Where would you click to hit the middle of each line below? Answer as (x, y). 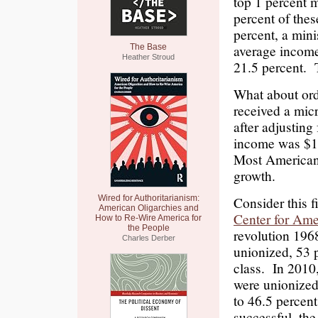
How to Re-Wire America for (148, 218)
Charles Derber (148, 238)
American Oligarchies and (148, 208)
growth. (254, 175)
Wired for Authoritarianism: (148, 198)
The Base (148, 47)
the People (148, 228)
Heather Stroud (148, 57)
